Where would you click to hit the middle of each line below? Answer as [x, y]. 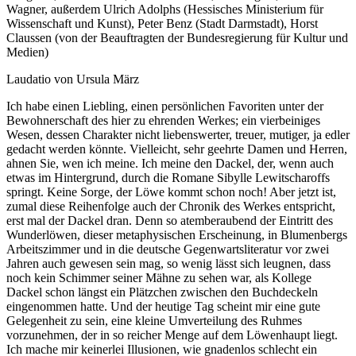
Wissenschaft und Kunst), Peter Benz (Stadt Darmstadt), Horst [162, 24]
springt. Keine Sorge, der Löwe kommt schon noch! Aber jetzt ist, [171, 192]
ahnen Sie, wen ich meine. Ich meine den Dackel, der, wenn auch [170, 164]
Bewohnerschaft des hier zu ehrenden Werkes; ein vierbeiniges [163, 121]
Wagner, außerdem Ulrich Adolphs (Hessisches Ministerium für [165, 10]
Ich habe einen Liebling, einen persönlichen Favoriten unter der [165, 106]
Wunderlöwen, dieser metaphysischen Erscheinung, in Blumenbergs [177, 235]
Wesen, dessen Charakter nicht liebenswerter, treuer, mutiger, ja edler [178, 135]
